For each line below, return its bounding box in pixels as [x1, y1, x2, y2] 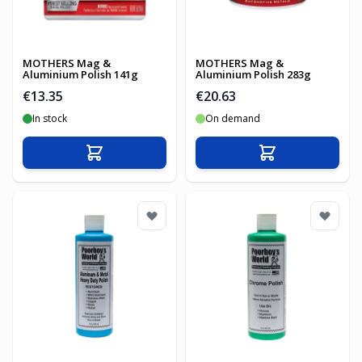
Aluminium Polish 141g [23, 67, 138, 82]
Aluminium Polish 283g [196, 67, 311, 82]
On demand [205, 112, 260, 125]
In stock [32, 112, 67, 125]
